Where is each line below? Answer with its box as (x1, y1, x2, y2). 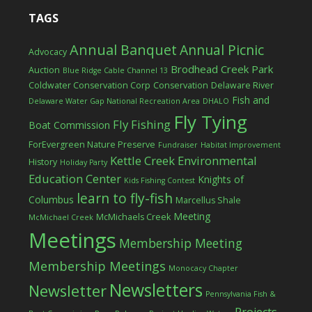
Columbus (28, 193, 74, 206)
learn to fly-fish (76, 189, 173, 208)
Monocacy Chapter (168, 263, 238, 273)
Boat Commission (28, 118, 110, 132)
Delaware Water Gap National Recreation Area (28, 96, 200, 106)
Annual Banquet (69, 40, 177, 59)
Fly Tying (173, 109, 247, 134)
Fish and (231, 93, 270, 107)
